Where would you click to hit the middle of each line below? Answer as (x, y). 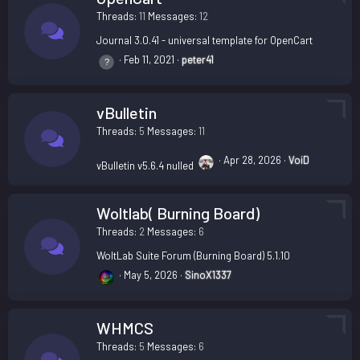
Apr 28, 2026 (252, 160)
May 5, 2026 (151, 274)
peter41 (198, 59)
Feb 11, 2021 (149, 59)
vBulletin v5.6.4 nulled (145, 165)
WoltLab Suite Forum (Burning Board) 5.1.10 (193, 255)
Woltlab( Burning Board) (178, 213)
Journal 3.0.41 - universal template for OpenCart (205, 40)
